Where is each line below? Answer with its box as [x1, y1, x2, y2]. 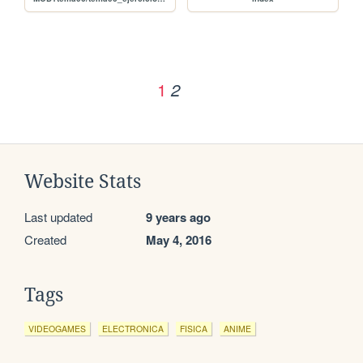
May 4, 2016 [146, 231, 211, 250]
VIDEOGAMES [28, 322, 86, 335]
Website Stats [24, 171, 141, 193]
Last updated [24, 208, 92, 226]
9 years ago [146, 208, 211, 227]
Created [24, 231, 66, 249]
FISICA [180, 322, 207, 335]
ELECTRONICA [102, 322, 164, 335]
